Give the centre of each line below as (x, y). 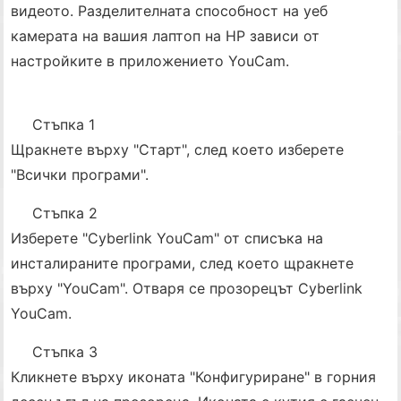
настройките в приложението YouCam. (150, 61)
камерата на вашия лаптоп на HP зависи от (166, 36)
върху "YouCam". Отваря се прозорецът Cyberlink (187, 288)
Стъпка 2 (65, 213)
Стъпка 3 (65, 352)
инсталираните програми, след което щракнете (183, 263)
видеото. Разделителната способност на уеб (170, 11)
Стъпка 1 (64, 124)
